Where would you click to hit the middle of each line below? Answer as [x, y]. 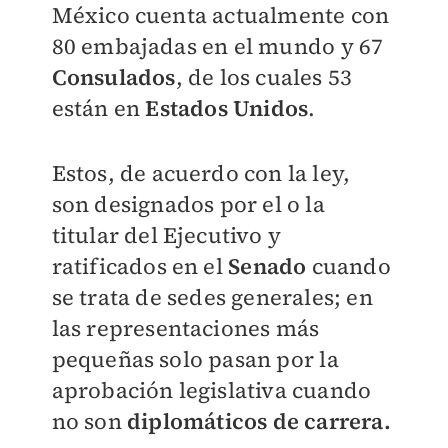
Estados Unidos [227, 108]
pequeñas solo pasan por [185, 359]
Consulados [113, 77]
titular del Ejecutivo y [166, 235]
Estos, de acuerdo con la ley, [201, 173]
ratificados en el [140, 266]
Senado [270, 266]
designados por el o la [209, 204]
